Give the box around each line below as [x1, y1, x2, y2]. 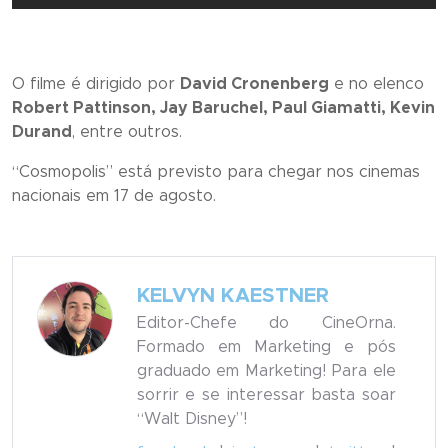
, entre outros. [72, 124, 182, 140]
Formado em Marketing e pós [136, 339, 396, 355]
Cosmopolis [19, 164, 106, 180]
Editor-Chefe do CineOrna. [136, 315, 396, 331]
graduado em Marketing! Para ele [136, 363, 396, 379]
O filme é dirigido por [12, 76, 180, 92]
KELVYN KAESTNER [136, 286, 329, 306]
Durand [12, 124, 72, 140]
